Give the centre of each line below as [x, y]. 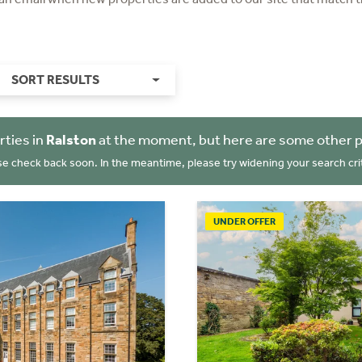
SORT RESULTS [55, 80]
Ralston [71, 140]
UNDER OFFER [244, 221]
